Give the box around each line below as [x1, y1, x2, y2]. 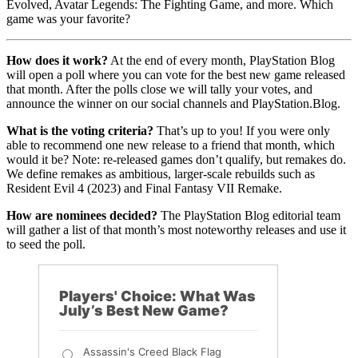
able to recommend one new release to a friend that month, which [6, 138, 335, 153]
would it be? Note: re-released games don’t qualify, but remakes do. [6, 153, 346, 167]
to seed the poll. [6, 237, 86, 252]
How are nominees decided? [6, 209, 157, 223]
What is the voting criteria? [6, 124, 153, 138]
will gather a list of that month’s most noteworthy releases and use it [6, 223, 346, 237]
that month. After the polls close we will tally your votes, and [6, 82, 312, 97]
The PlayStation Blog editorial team [157, 209, 340, 223]
